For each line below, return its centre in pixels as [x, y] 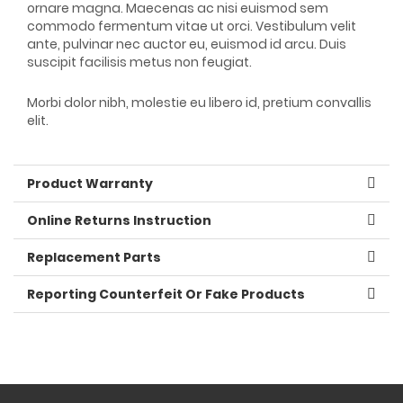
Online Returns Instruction [119, 220]
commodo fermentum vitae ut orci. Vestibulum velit [192, 26]
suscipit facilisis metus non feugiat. [139, 62]
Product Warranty [90, 183]
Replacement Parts [94, 257]
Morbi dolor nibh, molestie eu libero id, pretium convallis [199, 102]
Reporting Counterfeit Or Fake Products [166, 294]
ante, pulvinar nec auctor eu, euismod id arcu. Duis [187, 44]
